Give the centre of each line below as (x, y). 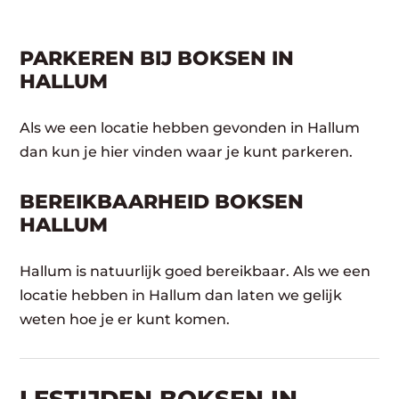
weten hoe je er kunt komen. (125, 319)
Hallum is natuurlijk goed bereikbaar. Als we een (195, 271)
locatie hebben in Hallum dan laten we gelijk (181, 295)
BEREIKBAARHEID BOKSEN (162, 202)
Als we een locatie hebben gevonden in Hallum (190, 128)
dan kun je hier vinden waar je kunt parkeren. (187, 152)
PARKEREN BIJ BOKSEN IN (157, 58)
